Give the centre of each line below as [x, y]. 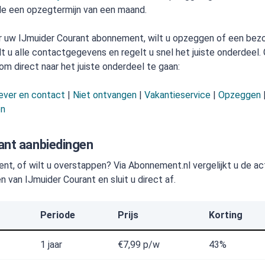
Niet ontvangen [105, 95]
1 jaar [51, 245]
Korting [226, 215]
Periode [58, 215]
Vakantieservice [178, 95]
